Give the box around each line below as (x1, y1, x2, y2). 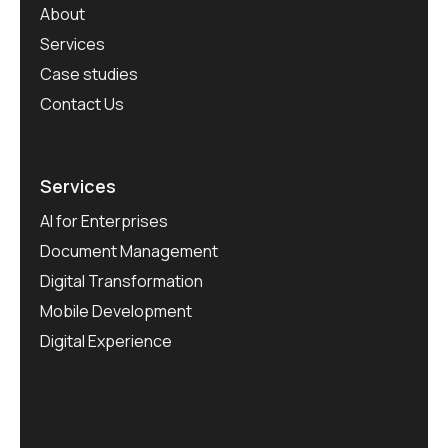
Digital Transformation (40, 270, 203, 293)
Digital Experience (40, 330, 172, 353)
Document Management (40, 240, 218, 263)
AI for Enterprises (40, 210, 168, 233)
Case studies (40, 63, 138, 86)
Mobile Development (40, 300, 192, 323)
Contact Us (40, 93, 124, 116)
